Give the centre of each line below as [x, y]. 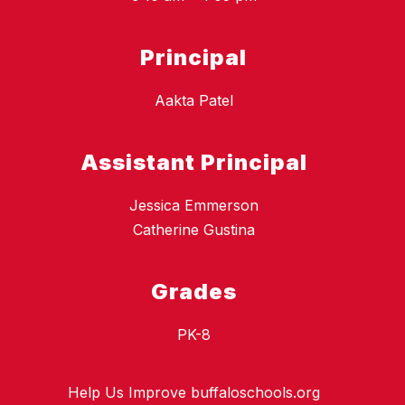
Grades [193, 292]
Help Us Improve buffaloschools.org [193, 393]
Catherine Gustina [193, 230]
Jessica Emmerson [193, 206]
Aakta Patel [193, 101]
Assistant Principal [193, 163]
